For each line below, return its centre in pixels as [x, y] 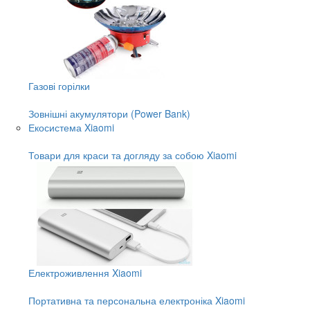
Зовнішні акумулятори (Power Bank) [109, 113]
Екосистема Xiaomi [71, 127]
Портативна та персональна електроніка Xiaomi [137, 300]
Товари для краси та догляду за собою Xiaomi [133, 155]
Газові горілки [59, 85]
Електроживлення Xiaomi [85, 272]
